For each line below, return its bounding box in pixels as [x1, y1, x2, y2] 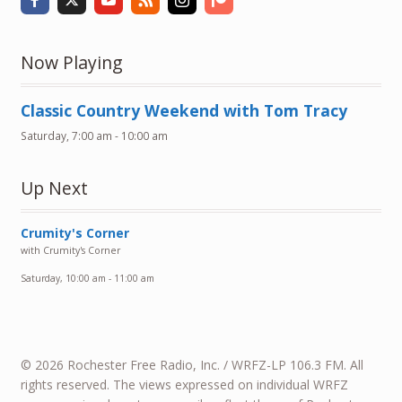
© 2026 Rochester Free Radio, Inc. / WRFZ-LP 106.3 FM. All [20, 355, 363, 373]
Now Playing [20, 50, 123, 75]
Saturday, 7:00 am [20, 128, 112, 144]
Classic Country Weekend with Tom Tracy [20, 100, 347, 122]
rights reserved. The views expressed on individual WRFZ [20, 375, 348, 393]
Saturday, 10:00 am [20, 271, 106, 284]
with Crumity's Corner [20, 243, 120, 257]
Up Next [20, 175, 88, 200]
